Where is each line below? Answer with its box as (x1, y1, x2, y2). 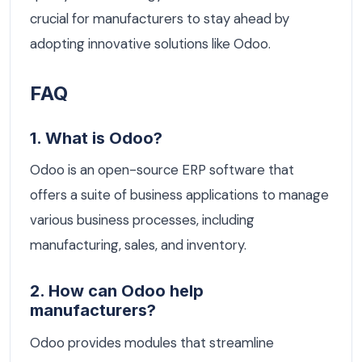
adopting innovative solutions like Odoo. (30, 34, 271, 53)
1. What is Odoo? (30, 128, 162, 148)
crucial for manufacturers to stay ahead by (30, 9, 289, 27)
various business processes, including (30, 211, 255, 229)
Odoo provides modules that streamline (30, 333, 274, 351)
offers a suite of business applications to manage (30, 186, 329, 204)
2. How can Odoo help (30, 281, 204, 301)
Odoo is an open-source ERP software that (30, 161, 294, 179)
